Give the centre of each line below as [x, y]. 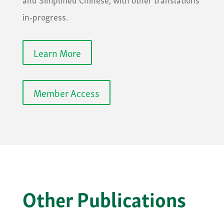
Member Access [66, 92]
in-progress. [45, 16]
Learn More [57, 52]
